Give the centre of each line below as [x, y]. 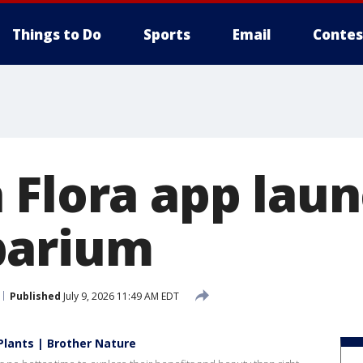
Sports [167, 34]
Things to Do [57, 34]
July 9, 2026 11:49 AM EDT [120, 296]
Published [35, 296]
